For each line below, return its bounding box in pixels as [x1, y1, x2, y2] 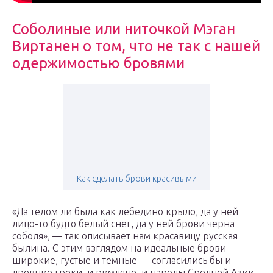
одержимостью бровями [12, 55, 185, 72]
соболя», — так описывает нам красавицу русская [12, 230, 238, 242]
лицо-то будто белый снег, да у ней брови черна [12, 218, 235, 230]
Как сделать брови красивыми [76, 174, 197, 184]
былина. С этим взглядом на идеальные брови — [12, 243, 238, 254]
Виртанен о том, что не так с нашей [12, 38, 260, 55]
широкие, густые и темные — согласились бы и [12, 255, 231, 266]
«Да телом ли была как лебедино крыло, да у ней [12, 206, 238, 218]
